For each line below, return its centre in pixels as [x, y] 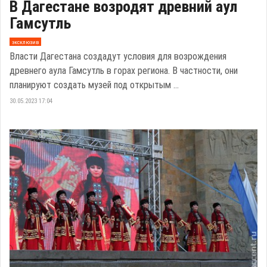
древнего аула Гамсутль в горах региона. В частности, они [124, 71]
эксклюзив [25, 42]
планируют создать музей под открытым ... [94, 85]
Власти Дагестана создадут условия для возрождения [118, 57]
